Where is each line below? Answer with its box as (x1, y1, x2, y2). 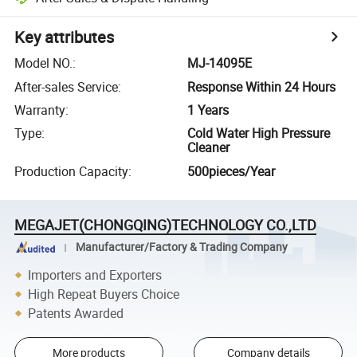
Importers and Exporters (28, 265, 163, 284)
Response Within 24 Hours (187, 77, 336, 96)
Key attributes (14, 26, 115, 49)
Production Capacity (14, 162, 129, 180)
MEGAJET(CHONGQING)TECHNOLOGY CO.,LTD (14, 214, 317, 234)
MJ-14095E (187, 54, 253, 73)
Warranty (14, 100, 66, 119)
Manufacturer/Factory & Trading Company (75, 240, 288, 255)
